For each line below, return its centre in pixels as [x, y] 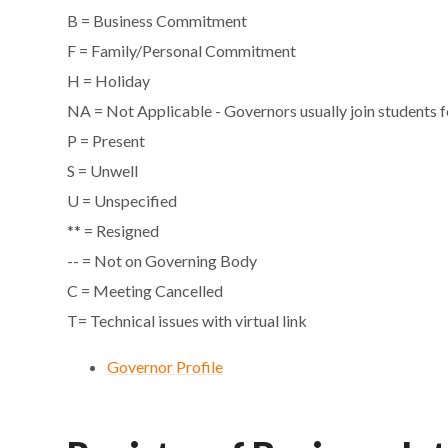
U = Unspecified [122, 201]
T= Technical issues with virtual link [187, 321]
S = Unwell [103, 171]
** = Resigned [113, 231]
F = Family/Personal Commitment [182, 51]
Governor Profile [165, 367]
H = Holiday [109, 81]
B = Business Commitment [157, 21]
